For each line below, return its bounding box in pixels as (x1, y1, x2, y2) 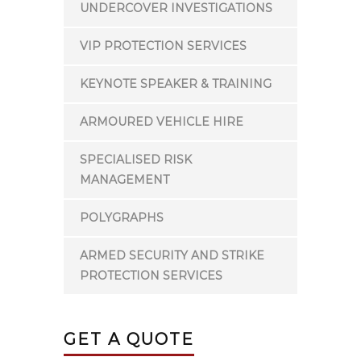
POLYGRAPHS (80, 210, 164, 225)
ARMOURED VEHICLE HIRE (80, 114, 243, 129)
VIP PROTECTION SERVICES (80, 39, 247, 53)
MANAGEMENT (80, 172, 169, 187)
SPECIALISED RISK (80, 152, 192, 167)
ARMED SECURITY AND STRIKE (80, 248, 264, 263)
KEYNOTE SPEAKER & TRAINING (80, 77, 272, 91)
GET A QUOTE (64, 330, 194, 349)
